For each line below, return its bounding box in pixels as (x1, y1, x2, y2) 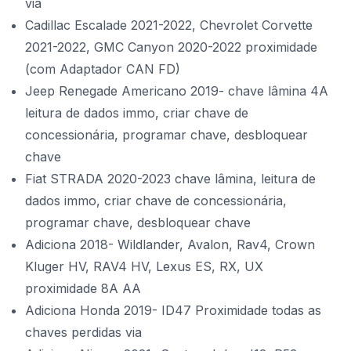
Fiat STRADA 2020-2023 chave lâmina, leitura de (25, 171, 316, 186)
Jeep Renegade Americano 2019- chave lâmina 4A (25, 83, 328, 99)
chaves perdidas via (25, 324, 142, 340)
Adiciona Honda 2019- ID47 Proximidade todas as (25, 302, 321, 318)
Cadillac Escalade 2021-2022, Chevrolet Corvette (25, 17, 313, 33)
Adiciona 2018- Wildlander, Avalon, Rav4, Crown (25, 237, 315, 252)
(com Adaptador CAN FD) (25, 61, 180, 77)
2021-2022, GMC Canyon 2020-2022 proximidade (25, 39, 317, 55)
